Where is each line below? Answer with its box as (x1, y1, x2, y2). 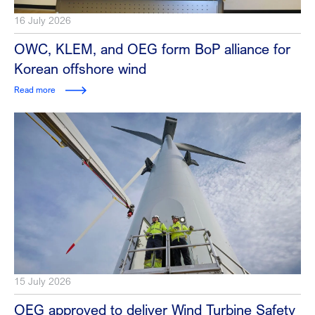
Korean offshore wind (14, 60, 146, 78)
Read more (14, 84, 56, 96)
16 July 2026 (14, 14, 71, 27)
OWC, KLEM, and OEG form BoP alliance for (14, 40, 290, 58)
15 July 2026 (14, 274, 71, 287)
